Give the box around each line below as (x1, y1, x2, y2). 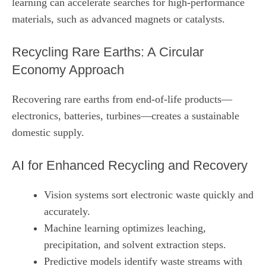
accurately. (44, 205, 90, 217)
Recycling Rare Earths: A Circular (12, 44, 204, 59)
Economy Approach (12, 62, 124, 77)
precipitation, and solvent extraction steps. (44, 238, 226, 251)
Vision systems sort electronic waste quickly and (44, 188, 254, 201)
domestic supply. (12, 126, 84, 138)
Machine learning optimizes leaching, (44, 221, 206, 234)
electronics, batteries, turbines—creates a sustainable (12, 109, 239, 122)
